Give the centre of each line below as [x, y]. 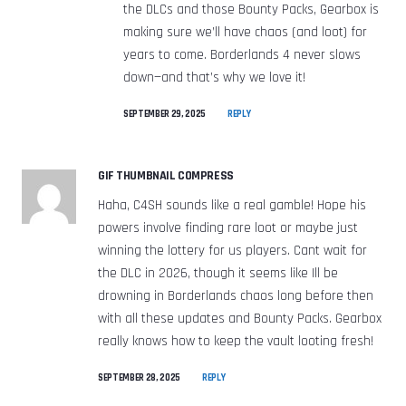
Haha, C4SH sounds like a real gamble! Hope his [232, 205]
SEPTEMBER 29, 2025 [165, 114]
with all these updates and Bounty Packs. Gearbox [240, 318]
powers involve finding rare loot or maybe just [228, 227]
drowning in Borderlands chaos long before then [236, 295]
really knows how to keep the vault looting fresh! [236, 341]
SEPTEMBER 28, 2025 [140, 377]
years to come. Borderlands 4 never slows [242, 54]
